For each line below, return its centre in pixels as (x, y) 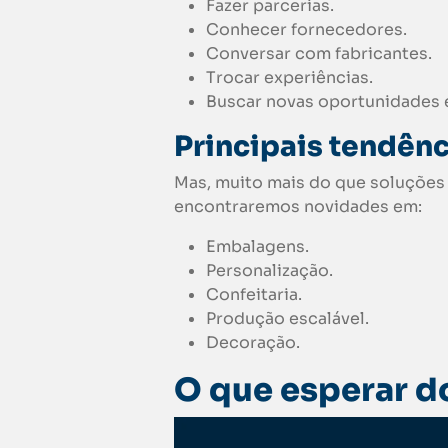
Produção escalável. (287, 319)
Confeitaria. (254, 295)
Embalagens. (257, 247)
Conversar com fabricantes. (319, 54)
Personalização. (269, 271)
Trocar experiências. (289, 78)
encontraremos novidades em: (298, 207)
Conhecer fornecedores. (308, 30)
